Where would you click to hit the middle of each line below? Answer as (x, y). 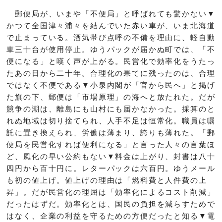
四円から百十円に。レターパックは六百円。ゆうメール (111, 168)
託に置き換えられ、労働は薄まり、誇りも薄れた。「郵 (111, 132)
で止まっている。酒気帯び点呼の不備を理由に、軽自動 (111, 37)
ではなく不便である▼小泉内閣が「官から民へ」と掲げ (111, 85)
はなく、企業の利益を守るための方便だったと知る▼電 (111, 216)
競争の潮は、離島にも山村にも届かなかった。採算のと (111, 109)
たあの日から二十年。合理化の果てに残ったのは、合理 (111, 73)
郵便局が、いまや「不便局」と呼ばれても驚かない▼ (111, 13)
